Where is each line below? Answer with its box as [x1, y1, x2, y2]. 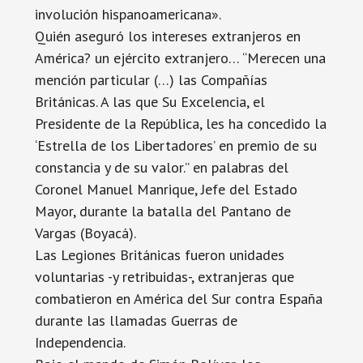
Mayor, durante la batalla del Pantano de [34, 202, 291, 220]
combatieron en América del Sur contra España [34, 289, 322, 308]
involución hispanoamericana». [34, 5, 221, 23]
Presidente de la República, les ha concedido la [34, 114, 327, 133]
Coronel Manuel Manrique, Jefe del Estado [34, 180, 297, 199]
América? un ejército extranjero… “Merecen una [34, 49, 326, 67]
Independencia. [34, 333, 126, 352]
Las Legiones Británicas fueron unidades [34, 246, 284, 264]
